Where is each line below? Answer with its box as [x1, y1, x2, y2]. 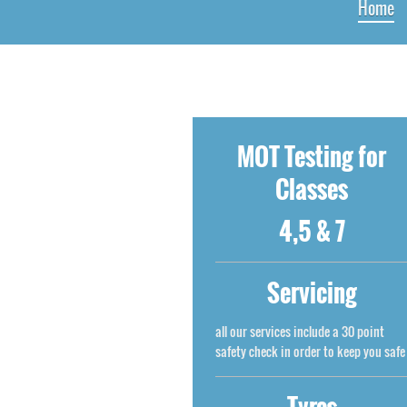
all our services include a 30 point [215, 321, 384, 341]
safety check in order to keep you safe [215, 341, 405, 361]
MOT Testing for [237, 138, 387, 175]
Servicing [266, 274, 357, 312]
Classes [275, 171, 349, 208]
